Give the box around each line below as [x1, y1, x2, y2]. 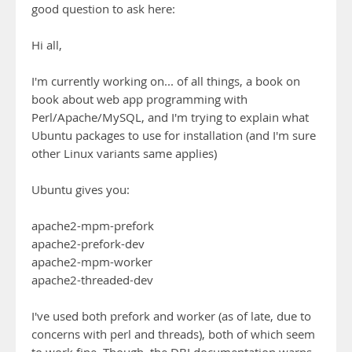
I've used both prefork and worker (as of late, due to [31, 309, 311, 324]
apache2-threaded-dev [31, 273, 153, 288]
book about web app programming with [31, 92, 247, 107]
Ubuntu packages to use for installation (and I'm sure [31, 128, 316, 143]
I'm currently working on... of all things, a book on [31, 74, 300, 89]
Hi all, [31, 38, 62, 53]
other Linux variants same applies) [31, 146, 217, 161]
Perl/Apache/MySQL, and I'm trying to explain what [31, 110, 309, 125]
